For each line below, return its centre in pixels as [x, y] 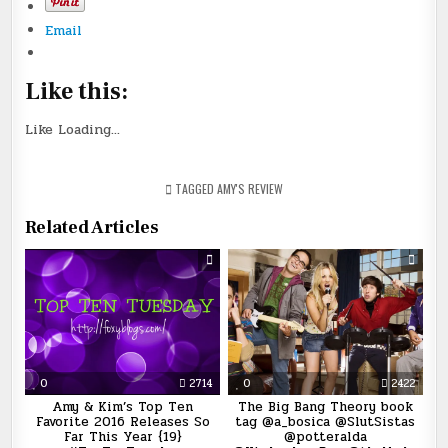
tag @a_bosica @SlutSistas [325, 422]
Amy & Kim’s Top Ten [123, 407]
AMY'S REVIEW [250, 189]
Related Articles [92, 228]
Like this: [77, 91]
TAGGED [194, 189]
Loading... [89, 130]
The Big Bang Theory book [325, 407]
